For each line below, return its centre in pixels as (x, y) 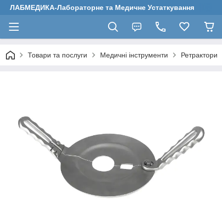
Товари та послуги (57, 55)
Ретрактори (199, 55)
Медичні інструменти (134, 55)
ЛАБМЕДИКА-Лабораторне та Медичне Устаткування (102, 7)
